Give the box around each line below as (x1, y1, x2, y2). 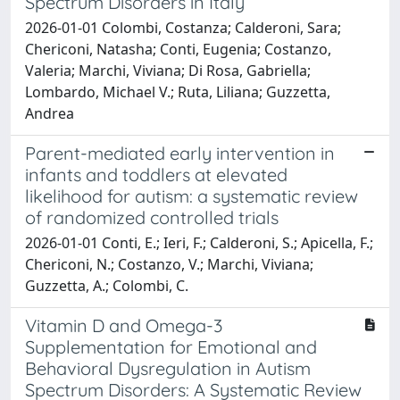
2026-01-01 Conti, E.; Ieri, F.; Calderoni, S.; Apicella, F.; (25, 232, 373, 253)
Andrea (25, 103, 74, 123)
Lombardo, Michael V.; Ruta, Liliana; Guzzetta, (25, 81, 330, 102)
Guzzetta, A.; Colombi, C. (25, 275, 188, 296)
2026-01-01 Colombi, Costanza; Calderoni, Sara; (25, 17, 341, 37)
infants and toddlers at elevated (25, 162, 287, 186)
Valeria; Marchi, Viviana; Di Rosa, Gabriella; (25, 60, 311, 80)
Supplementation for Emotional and (25, 335, 317, 358)
